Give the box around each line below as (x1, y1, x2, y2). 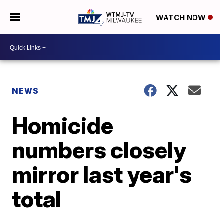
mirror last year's (12, 161, 192, 188)
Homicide (12, 111, 114, 139)
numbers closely (12, 136, 187, 164)
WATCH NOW (155, 13, 208, 23)
